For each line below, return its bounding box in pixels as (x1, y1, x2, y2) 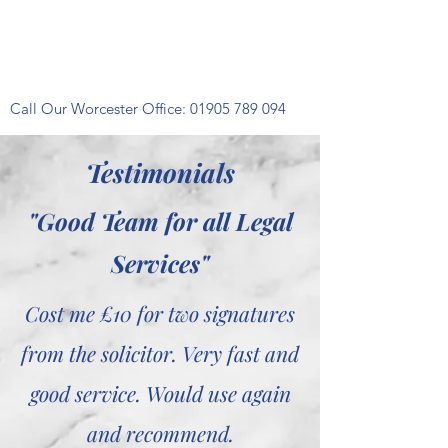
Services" (111, 247, 209, 279)
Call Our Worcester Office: (10, 99, 190, 118)
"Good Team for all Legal (27, 205, 293, 237)
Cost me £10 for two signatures (25, 299, 295, 327)
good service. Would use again (29, 379, 291, 407)
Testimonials (85, 155, 235, 190)
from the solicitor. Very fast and (21, 339, 299, 367)
